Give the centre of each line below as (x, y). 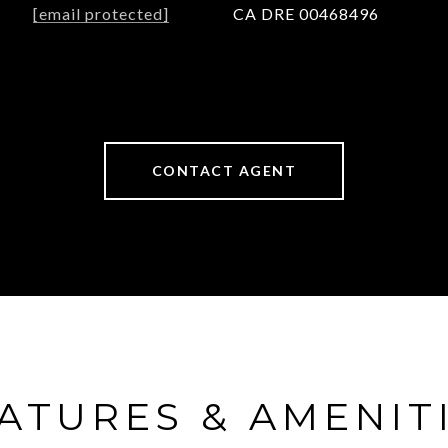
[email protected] (101, 13)
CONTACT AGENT (224, 170)
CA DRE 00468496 (306, 13)
